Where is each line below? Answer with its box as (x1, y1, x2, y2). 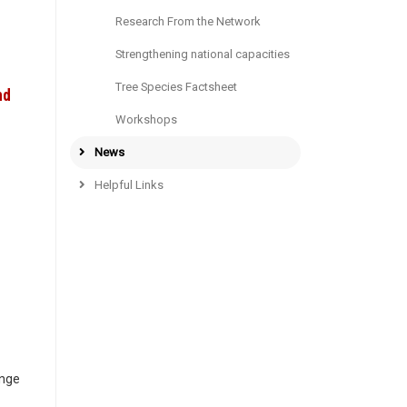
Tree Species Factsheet (115, 79, 237, 94)
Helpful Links (92, 177, 164, 192)
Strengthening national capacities (115, 46, 290, 61)
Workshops (115, 112, 177, 126)
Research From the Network (115, 14, 261, 28)
